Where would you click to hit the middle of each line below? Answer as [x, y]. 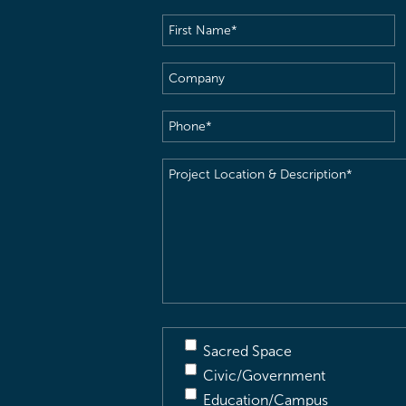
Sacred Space [247, 351]
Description [199, 243]
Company [193, 74]
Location [190, 194]
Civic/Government [264, 376]
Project [185, 170]
